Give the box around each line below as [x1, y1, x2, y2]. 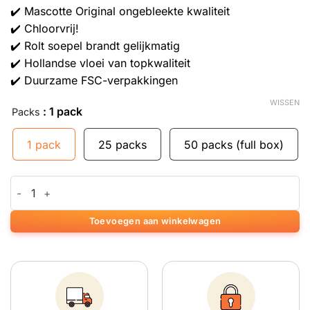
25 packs [98, 137, 147, 152]
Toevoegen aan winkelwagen [89, 216, 221, 227]
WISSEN [270, 97, 300, 107]
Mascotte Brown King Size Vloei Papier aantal [10, 178, 223, 190]
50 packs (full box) [184, 137, 284, 152]
